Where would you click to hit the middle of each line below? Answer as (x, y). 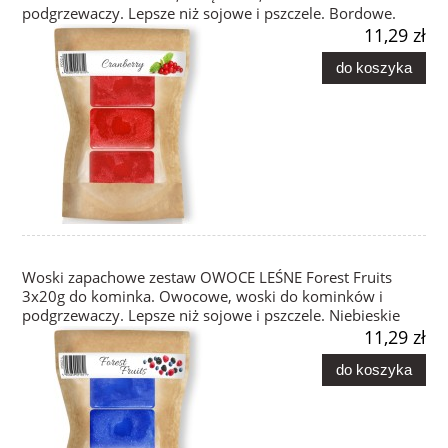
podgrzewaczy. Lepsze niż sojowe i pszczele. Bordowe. (209, 14)
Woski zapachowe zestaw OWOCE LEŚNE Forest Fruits (207, 278)
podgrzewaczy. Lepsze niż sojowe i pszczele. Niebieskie (211, 316)
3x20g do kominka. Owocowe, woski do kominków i (202, 297)
